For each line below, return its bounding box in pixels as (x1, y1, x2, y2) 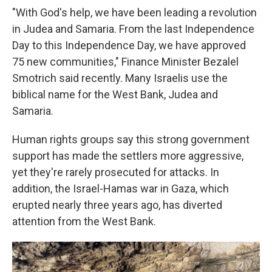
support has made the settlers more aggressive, (12, 149, 243, 163)
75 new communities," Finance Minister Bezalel (12, 55, 239, 69)
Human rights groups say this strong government (12, 133, 250, 146)
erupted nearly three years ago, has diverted (12, 199, 222, 212)
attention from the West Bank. (12, 215, 156, 228)
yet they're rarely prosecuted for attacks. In (12, 166, 219, 179)
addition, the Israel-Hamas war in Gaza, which (12, 182, 229, 195)
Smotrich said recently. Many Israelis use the (12, 72, 228, 85)
